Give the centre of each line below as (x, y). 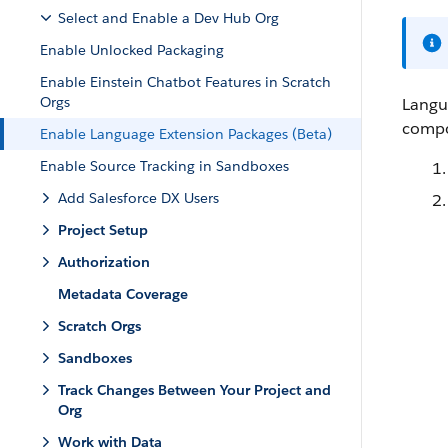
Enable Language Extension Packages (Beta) (186, 134)
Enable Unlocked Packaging (132, 50)
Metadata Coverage (123, 294)
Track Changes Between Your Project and (194, 390)
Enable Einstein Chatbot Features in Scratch (185, 82)
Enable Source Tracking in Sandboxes (164, 166)
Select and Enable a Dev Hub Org (168, 18)
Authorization (104, 262)
